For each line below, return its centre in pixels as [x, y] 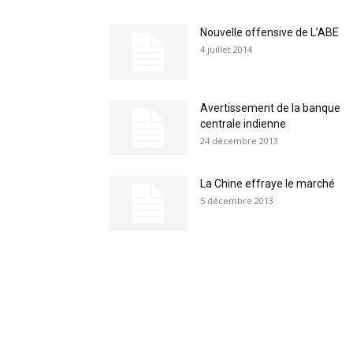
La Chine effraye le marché [268, 184]
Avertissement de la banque [270, 108]
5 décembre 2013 [237, 201]
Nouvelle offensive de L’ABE [269, 32]
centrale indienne [243, 124]
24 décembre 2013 [239, 141]
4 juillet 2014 [226, 49]
